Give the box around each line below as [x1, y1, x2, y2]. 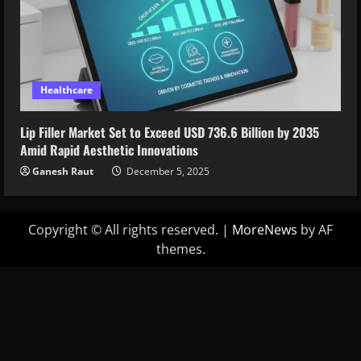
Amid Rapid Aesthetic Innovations [20, 140, 198, 160]
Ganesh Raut [32, 164, 93, 179]
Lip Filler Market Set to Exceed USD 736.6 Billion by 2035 [20, 122, 319, 143]
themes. [156, 240, 205, 259]
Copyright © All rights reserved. [28, 221, 222, 239]
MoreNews [232, 221, 297, 239]
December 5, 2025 [124, 164, 210, 179]
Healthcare [40, 83, 93, 98]
